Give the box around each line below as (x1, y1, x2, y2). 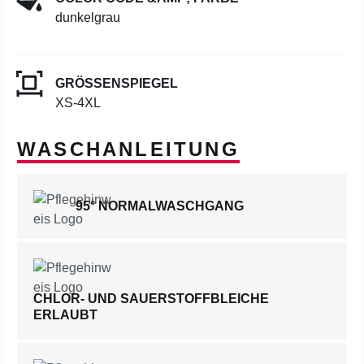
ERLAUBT (33, 308, 97, 322)
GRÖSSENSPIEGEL (55, 76, 178, 90)
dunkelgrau (55, 11, 120, 24)
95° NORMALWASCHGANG (76, 199, 244, 213)
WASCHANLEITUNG (17, 138, 240, 160)
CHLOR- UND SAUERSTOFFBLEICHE (33, 292, 269, 305)
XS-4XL (55, 96, 101, 110)
